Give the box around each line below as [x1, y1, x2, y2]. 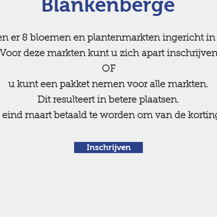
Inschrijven [86, 143, 131, 152]
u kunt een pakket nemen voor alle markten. [8, 80, 208, 90]
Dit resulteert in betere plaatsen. [37, 95, 179, 105]
